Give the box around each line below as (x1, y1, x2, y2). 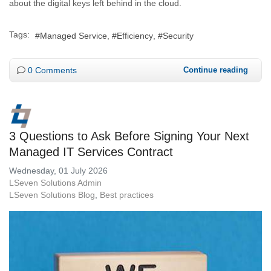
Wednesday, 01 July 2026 (9, 165, 108, 175)
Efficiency (117, 30, 153, 41)
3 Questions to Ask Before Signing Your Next (9, 129, 249, 143)
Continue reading (183, 65, 248, 74)
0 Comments (28, 65, 77, 75)
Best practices (100, 189, 154, 200)
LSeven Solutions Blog (9, 189, 95, 200)
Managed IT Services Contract (9, 145, 173, 158)
